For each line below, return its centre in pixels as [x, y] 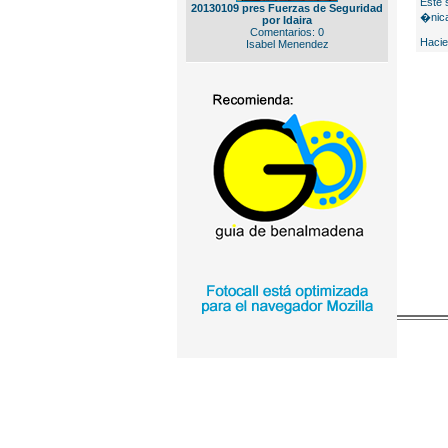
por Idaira [287, 20]
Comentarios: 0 [287, 32]
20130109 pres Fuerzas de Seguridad [287, 8]
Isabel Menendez [287, 44]
